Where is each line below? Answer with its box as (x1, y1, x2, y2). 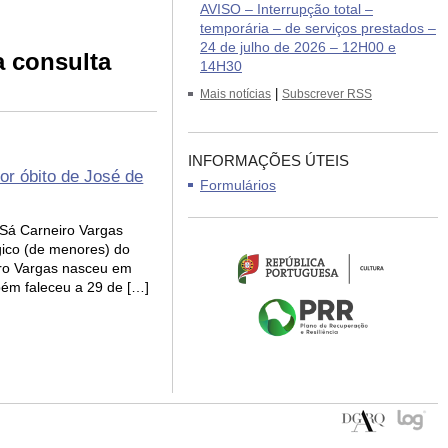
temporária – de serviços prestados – (200, 20, 436, 36)
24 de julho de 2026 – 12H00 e (200, 39, 396, 55)
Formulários (200, 177, 276, 193)
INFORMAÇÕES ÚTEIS (188, 152, 349, 169)
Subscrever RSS (282, 87, 372, 101)
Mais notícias (200, 87, 271, 101)
